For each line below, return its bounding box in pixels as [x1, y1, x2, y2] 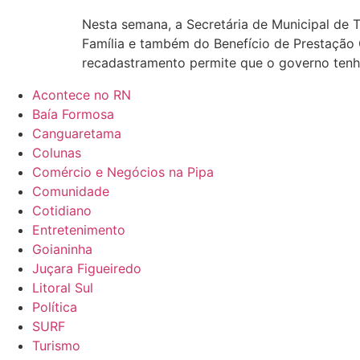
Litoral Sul [32, 280, 93, 296]
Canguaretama [32, 125, 121, 141]
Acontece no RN [32, 87, 131, 103]
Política [32, 299, 77, 315]
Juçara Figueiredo [32, 260, 141, 276]
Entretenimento [32, 222, 125, 238]
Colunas [32, 145, 81, 161]
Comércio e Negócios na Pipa [32, 164, 214, 180]
